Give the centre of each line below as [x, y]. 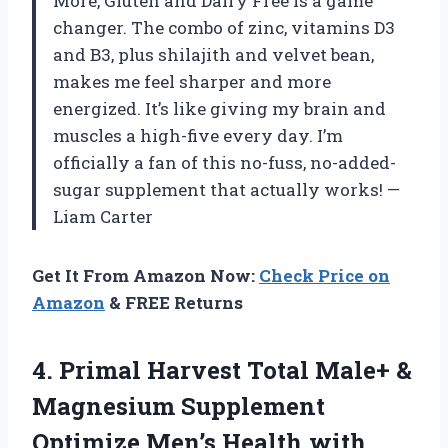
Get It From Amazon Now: [145, 276]
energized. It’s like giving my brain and [219, 109]
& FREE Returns [174, 303]
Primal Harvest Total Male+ [224, 370]
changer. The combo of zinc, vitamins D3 [224, 28]
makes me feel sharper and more [192, 82]
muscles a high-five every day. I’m [198, 136]
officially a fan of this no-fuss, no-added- [224, 163]
